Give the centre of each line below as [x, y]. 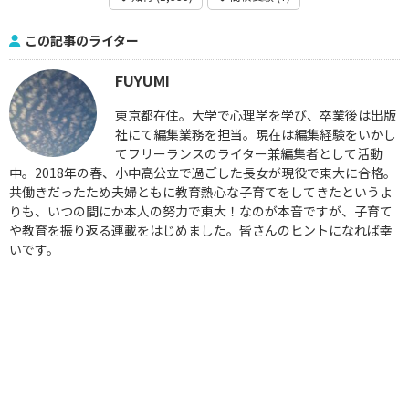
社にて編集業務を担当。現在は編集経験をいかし [256, 134]
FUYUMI [142, 80]
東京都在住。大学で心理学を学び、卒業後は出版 [256, 115]
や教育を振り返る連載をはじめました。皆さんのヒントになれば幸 [201, 230]
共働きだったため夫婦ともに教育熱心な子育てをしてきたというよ [201, 191]
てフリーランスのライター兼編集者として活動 [249, 153]
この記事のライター [82, 40]
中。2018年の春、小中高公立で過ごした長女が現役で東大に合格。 [203, 172]
